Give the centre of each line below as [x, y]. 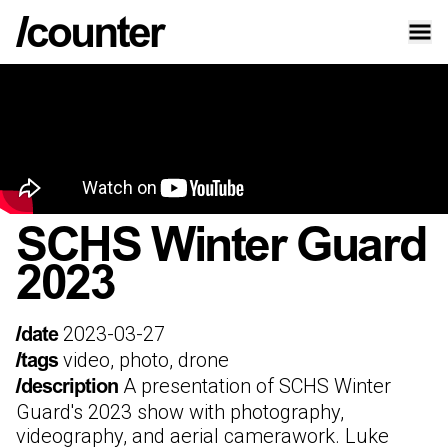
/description [69, 387]
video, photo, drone [146, 360]
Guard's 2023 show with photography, [180, 412]
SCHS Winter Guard [221, 248]
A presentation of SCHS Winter [257, 386]
